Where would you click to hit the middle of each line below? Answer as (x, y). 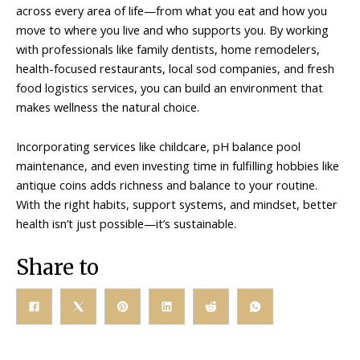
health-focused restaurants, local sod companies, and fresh (175, 68)
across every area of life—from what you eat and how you (172, 10)
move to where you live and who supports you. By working (172, 29)
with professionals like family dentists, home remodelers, (168, 49)
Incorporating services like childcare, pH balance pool (158, 147)
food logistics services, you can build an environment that (170, 87)
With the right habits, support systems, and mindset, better (177, 205)
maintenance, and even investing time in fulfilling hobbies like (178, 166)
